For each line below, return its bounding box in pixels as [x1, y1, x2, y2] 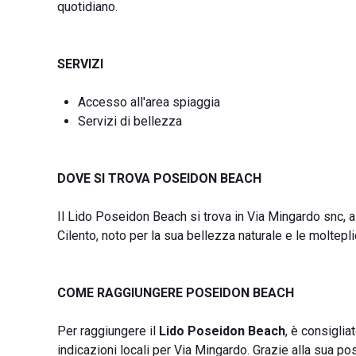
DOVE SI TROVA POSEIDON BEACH [57, 171, 261, 186]
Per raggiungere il [57, 323, 159, 339]
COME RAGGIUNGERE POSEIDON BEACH [57, 285, 294, 300]
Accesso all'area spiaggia [78, 95, 220, 110]
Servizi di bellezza [78, 114, 182, 129]
